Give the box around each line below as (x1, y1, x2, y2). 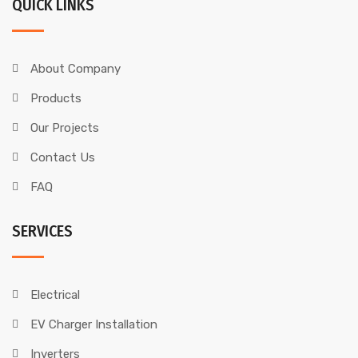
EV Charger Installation (30, 317, 157, 332)
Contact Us (30, 150, 95, 165)
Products (30, 91, 82, 105)
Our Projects (30, 121, 99, 135)
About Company (30, 62, 121, 76)
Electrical (30, 288, 80, 302)
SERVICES (12, 221, 73, 241)
